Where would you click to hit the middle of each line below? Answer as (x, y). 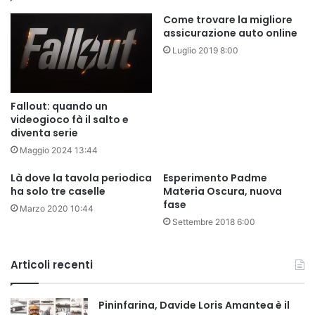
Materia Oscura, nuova (223, 191)
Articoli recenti (52, 265)
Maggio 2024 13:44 (59, 150)
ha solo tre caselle (58, 191)
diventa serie (44, 133)
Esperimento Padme (215, 178)
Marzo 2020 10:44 (57, 208)
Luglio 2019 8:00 (205, 50)
